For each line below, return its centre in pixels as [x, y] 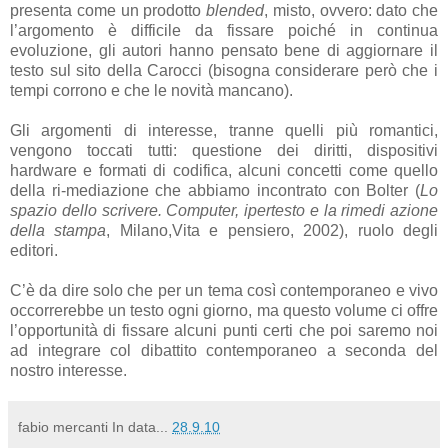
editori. [34, 250]
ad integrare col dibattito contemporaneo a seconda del [224, 350]
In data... [142, 426]
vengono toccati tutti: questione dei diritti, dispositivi [224, 150]
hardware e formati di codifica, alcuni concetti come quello [224, 170]
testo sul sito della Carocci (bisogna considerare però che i [224, 70]
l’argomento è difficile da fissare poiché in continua [224, 30]
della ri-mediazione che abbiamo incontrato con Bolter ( [215, 190]
